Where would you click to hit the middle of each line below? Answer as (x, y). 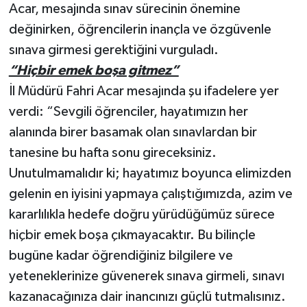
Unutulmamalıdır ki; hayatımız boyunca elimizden (150, 173)
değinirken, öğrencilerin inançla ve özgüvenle (140, 29)
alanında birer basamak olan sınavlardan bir (133, 132)
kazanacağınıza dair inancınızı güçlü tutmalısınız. (147, 297)
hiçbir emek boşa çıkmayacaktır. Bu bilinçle (132, 235)
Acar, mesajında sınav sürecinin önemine (124, 9)
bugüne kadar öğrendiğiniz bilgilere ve (121, 256)
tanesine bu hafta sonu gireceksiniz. (112, 153)
